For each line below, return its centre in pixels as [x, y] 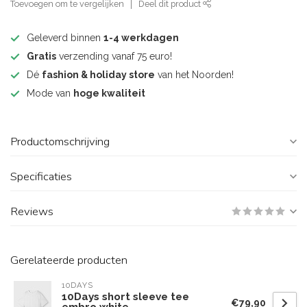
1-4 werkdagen [141, 38]
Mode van [50, 93]
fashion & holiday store [98, 75]
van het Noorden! [194, 75]
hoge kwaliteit [109, 93]
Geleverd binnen [65, 38]
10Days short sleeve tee [125, 297]
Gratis [41, 56]
